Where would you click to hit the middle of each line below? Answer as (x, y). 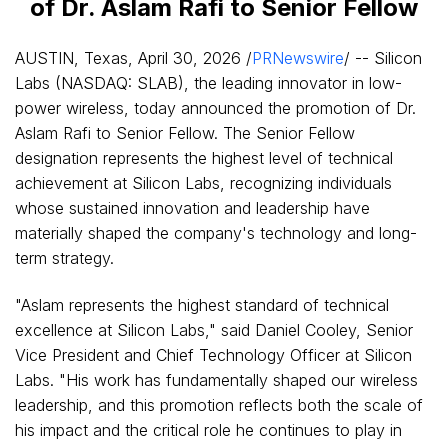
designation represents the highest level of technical (204, 158)
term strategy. (64, 258)
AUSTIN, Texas (71, 58)
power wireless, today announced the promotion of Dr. (215, 108)
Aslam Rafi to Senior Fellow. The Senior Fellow (185, 133)
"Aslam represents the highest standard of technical (202, 305)
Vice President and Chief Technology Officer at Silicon (213, 355)
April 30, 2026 (189, 58)
